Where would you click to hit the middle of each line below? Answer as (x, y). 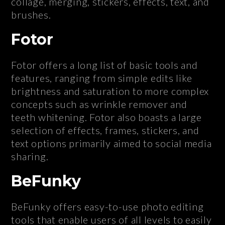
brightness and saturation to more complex (110, 91)
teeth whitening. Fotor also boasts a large (106, 117)
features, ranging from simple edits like (102, 78)
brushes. (31, 15)
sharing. (30, 156)
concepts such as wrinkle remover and (99, 104)
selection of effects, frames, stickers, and (105, 130)
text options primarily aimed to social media (111, 143)
